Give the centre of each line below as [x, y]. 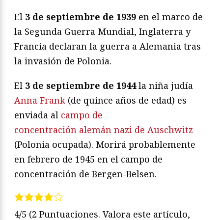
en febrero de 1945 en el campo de [88, 159]
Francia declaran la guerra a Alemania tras [108, 46]
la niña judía [165, 85]
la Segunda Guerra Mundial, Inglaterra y [102, 31]
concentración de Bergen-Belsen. [85, 174]
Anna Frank [40, 100]
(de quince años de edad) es [126, 100]
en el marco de [169, 17]
